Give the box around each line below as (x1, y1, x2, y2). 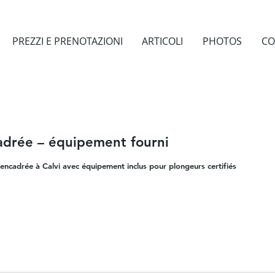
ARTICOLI (142, 34, 184, 48)
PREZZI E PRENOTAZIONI (12, 34, 123, 48)
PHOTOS (202, 34, 242, 48)
